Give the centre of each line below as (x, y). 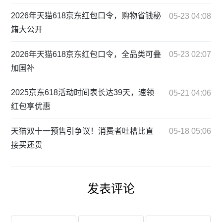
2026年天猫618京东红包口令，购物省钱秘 (86, 16)
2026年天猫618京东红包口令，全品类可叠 (86, 54)
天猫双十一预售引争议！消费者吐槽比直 (83, 131)
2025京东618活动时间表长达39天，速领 (83, 93)
